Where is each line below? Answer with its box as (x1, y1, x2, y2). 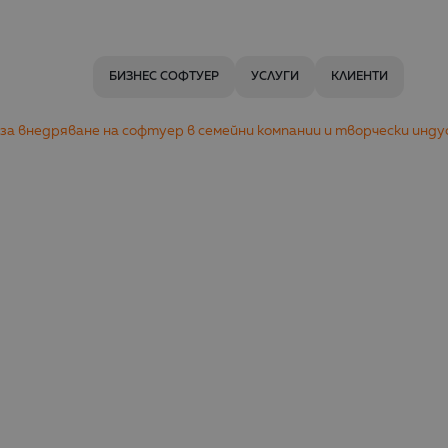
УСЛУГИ (250, 70, 299, 83)
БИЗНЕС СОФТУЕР (108, 70, 219, 83)
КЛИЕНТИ (330, 70, 388, 83)
